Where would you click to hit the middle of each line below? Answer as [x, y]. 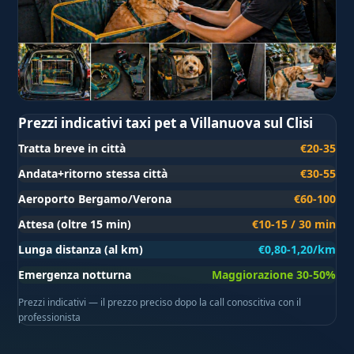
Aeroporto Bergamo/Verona [95, 199]
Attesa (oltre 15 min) [75, 224]
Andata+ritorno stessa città [93, 174]
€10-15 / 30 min [294, 224]
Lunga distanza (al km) [81, 250]
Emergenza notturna [75, 275]
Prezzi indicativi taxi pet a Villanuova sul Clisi [166, 123]
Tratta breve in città [72, 149]
